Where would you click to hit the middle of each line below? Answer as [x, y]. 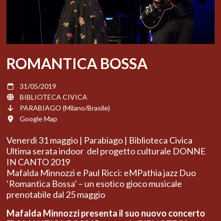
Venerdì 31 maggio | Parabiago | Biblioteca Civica [99, 140]
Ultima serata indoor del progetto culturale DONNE [106, 151]
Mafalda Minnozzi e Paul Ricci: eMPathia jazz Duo [101, 173]
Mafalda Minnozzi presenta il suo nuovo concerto [106, 213]
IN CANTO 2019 [38, 162]
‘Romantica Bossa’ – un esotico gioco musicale [94, 184]
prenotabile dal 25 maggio [56, 195]
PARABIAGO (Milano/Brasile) [65, 108]
